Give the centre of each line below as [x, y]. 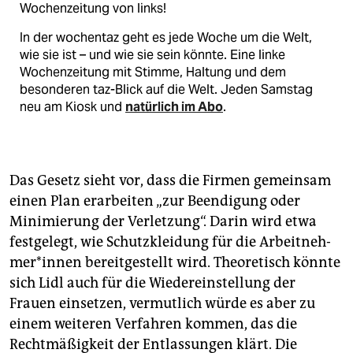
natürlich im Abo [174, 107]
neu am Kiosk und [72, 107]
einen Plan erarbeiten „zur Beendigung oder [155, 201]
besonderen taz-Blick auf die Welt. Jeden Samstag [166, 90]
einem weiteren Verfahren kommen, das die [153, 324]
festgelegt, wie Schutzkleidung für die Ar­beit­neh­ [170, 242]
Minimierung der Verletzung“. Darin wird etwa [163, 222]
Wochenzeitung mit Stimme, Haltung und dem [153, 72]
